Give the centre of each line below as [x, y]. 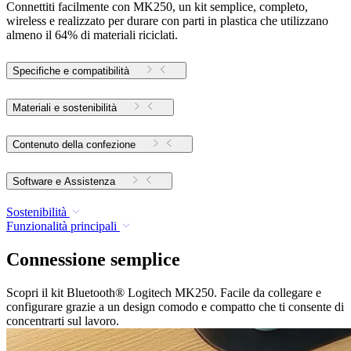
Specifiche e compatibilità [71, 71]
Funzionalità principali [62, 226]
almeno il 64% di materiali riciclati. [92, 35]
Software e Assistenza [90, 182]
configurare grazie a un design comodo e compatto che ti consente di [175, 306]
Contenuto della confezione [74, 145]
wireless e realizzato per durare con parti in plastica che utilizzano [167, 21]
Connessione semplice [93, 259]
